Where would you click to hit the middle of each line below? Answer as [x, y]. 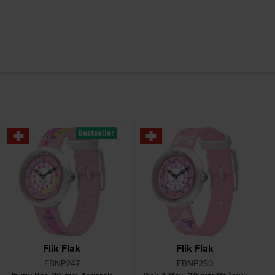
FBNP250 [195, 264]
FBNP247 [62, 264]
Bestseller [96, 133]
